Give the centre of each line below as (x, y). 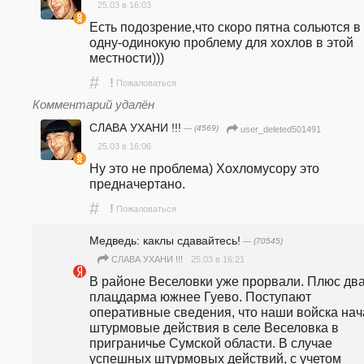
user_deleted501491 (281, 129)
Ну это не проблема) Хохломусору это (204, 168)
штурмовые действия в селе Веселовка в (214, 327)
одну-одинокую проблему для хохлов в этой (221, 43)
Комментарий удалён (93, 105)
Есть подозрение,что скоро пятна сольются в (225, 27)
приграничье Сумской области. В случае (211, 342)
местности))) (127, 58)
